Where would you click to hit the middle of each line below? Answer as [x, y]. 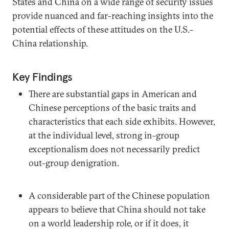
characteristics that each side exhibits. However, [122, 121]
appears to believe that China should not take [117, 209]
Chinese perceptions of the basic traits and [112, 108]
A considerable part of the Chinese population [119, 196]
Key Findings [42, 77]
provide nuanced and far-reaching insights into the [113, 16]
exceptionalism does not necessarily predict [114, 149]
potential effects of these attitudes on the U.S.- [103, 29]
